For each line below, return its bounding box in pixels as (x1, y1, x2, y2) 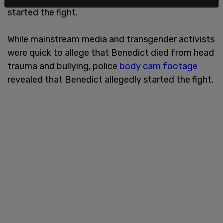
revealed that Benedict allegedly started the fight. (7, 74, 214, 85)
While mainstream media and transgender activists (7, 33, 215, 45)
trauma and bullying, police (7, 60, 119, 72)
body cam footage (119, 60, 198, 72)
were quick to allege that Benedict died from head (7, 47, 214, 58)
